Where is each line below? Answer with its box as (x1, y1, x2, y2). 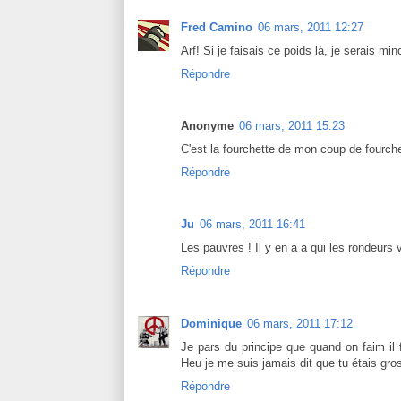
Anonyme (181, 119, 234, 133)
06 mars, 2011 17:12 (247, 316, 353, 330)
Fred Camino (181, 20, 252, 34)
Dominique (181, 316, 242, 330)
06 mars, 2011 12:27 (258, 20, 363, 34)
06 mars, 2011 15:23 (239, 119, 345, 133)
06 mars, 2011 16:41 (200, 218, 305, 232)
